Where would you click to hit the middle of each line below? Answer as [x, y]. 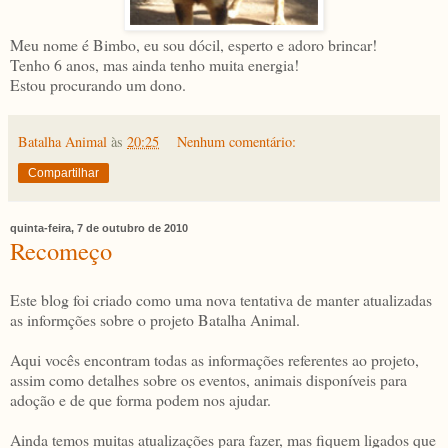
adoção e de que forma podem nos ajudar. [140, 400]
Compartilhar [63, 172]
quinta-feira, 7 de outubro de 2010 [99, 227]
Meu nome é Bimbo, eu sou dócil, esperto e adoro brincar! [193, 44]
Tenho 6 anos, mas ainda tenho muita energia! [154, 64]
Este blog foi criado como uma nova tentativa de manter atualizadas [221, 300]
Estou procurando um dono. [98, 84]
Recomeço [61, 250]
